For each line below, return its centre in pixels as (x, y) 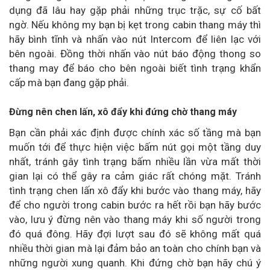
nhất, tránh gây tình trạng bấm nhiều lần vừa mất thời (135, 161)
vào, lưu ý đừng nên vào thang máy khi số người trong (135, 219)
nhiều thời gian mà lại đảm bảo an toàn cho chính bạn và (135, 248)
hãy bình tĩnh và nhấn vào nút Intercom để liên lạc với (135, 39)
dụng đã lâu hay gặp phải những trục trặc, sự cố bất (135, 10)
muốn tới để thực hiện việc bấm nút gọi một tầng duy (135, 147)
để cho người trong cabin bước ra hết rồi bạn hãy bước (135, 205)
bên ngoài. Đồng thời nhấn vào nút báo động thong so (135, 53)
